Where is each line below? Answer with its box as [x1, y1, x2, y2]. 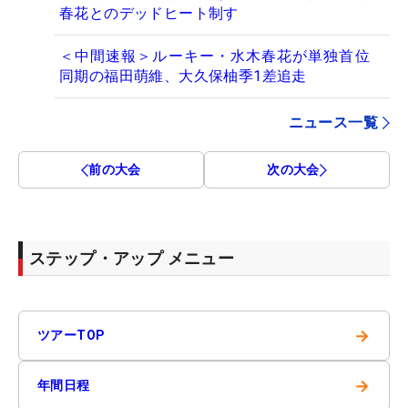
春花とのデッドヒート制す [59, 5, 239, 23]
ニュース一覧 [288, 114, 378, 132]
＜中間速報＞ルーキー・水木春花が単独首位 [59, 47, 385, 66]
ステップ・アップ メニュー [29, 249, 235, 269]
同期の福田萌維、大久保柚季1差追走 [59, 67, 307, 86]
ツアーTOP [37, 328, 106, 343]
